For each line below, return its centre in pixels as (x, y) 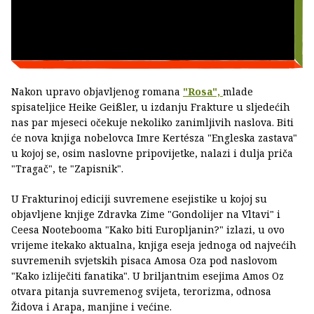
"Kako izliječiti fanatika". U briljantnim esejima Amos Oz (148, 276)
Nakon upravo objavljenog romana (97, 92)
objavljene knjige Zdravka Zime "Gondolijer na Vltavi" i (146, 214)
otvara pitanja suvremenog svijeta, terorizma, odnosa (141, 292)
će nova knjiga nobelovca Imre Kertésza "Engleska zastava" (154, 138)
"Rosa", (203, 92)
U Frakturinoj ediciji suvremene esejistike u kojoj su (139, 199)
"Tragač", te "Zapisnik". (67, 169)
